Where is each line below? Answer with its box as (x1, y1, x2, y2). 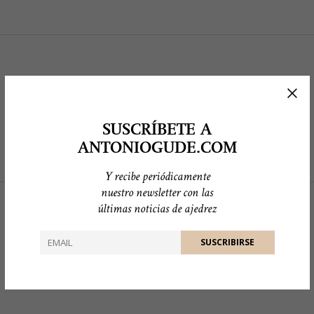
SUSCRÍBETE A (102, 122, 212, 138)
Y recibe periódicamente (104, 168, 210, 184)
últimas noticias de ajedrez (97, 200, 217, 217)
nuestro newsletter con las (101, 184, 213, 200)
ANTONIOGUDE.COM (77, 140, 237, 156)
